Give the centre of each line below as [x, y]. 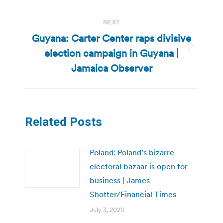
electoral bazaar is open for [139, 166]
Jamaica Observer [111, 68]
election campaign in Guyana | [111, 53]
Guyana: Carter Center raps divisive [111, 38]
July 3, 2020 [107, 210]
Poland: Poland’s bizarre [132, 152]
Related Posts [63, 122]
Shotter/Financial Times [133, 194]
